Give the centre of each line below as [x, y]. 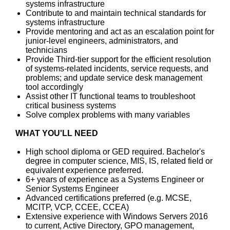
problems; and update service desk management [114, 78]
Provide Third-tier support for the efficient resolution [118, 59]
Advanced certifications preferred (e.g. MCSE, [109, 198]
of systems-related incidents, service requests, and [117, 69]
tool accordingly [54, 87]
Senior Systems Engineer [72, 189]
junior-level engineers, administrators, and [102, 41]
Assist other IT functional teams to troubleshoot [110, 96]
